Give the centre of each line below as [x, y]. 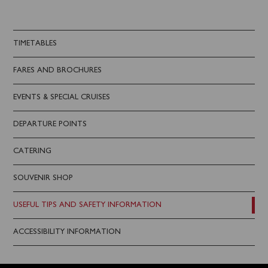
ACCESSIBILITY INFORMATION [67, 232]
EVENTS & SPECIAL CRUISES [62, 97]
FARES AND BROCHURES [58, 70]
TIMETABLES [35, 43]
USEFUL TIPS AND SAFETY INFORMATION [88, 205]
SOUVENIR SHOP [43, 178]
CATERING [33, 151]
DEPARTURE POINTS [50, 124]
